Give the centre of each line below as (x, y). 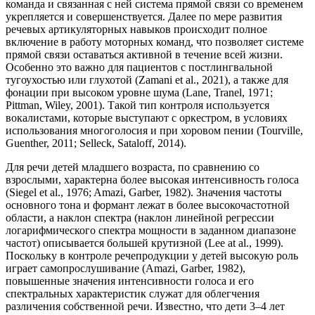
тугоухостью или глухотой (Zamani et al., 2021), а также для (147, 79)
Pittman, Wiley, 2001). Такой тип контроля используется (137, 105)
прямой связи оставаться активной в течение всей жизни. (144, 54)
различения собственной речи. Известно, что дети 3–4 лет (145, 306)
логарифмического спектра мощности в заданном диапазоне (151, 230)
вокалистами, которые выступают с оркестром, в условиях (147, 117)
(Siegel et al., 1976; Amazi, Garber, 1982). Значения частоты (144, 192)
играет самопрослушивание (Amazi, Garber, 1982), (126, 268)
